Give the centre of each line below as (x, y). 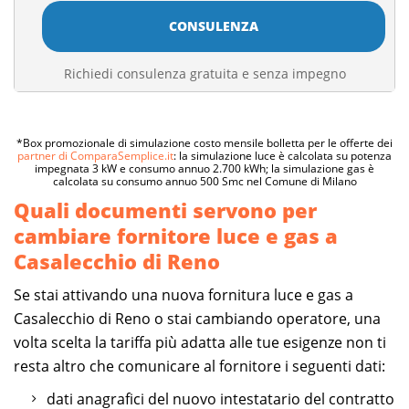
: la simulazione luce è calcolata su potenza (283, 155)
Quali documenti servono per (165, 210)
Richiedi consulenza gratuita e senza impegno (204, 73)
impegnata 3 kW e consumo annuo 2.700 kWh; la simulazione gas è (204, 168)
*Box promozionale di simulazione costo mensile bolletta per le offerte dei (204, 142)
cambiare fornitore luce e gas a (176, 235)
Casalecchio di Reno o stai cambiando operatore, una (197, 318)
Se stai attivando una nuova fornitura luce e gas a (184, 294)
